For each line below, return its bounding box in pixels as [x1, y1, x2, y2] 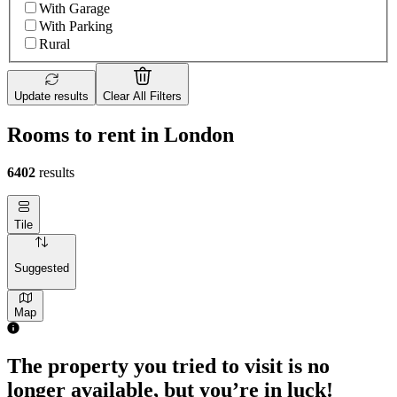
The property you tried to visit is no [7, 354, 330, 378]
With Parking [39, 19, 113, 35]
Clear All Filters [103, 90, 182, 104]
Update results [14, 90, 89, 104]
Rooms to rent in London [7, 122, 234, 146]
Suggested [14, 261, 69, 276]
